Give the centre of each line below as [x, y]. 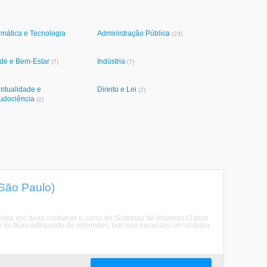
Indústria [112, 61]
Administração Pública [134, 33]
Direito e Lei [118, 89]
